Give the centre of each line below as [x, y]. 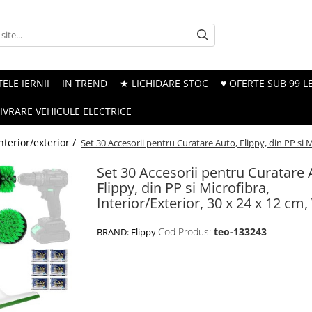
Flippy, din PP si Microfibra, [183, 188]
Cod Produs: [185, 232]
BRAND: [114, 232]
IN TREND [85, 83]
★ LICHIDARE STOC [164, 83]
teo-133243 [240, 232]
